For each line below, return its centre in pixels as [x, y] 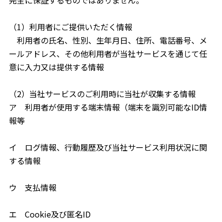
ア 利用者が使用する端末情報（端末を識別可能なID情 [108, 107]
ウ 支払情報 [32, 187]
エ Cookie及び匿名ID [50, 214]
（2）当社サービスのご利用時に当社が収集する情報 [102, 94]
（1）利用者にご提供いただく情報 [70, 27]
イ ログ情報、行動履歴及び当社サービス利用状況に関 [108, 147]
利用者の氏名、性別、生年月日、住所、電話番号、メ [108, 40]
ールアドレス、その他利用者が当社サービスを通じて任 [108, 54]
